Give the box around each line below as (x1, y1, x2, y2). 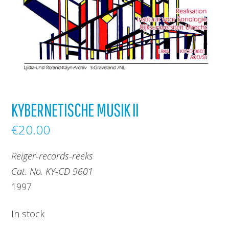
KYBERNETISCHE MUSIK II (11, 99, 139, 121)
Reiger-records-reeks (11, 149, 94, 162)
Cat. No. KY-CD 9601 (11, 165, 94, 177)
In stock (11, 208, 45, 220)
